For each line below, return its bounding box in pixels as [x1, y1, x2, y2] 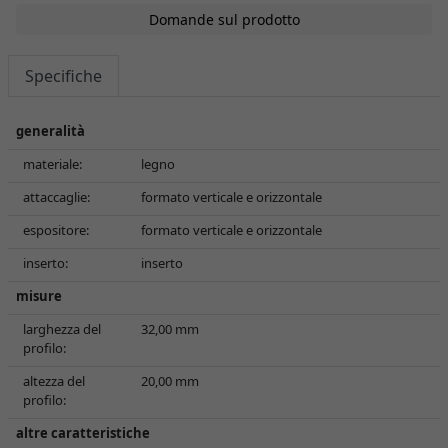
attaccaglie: [23, 188, 90, 206]
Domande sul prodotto [148, 10, 300, 29]
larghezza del [23, 320, 101, 338]
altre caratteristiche [16, 424, 150, 442]
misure [16, 287, 62, 305]
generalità [16, 122, 85, 140]
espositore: [23, 221, 89, 239]
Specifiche [25, 65, 102, 87]
